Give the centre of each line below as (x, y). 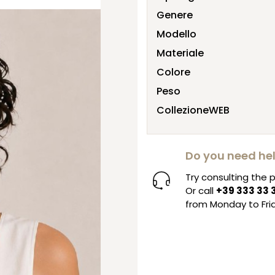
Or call (201, 190)
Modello (176, 34)
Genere (175, 15)
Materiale (180, 53)
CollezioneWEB (193, 110)
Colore (173, 72)
